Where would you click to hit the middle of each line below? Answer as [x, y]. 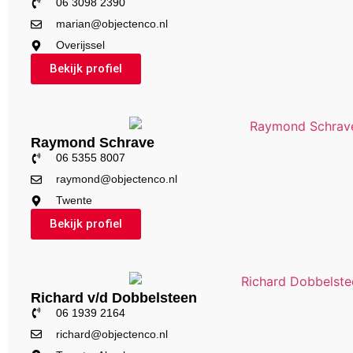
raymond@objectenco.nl [117, 179]
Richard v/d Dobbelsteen [113, 297]
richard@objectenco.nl [112, 334]
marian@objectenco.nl [112, 24]
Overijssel [80, 45]
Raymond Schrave [92, 143]
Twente [74, 201]
